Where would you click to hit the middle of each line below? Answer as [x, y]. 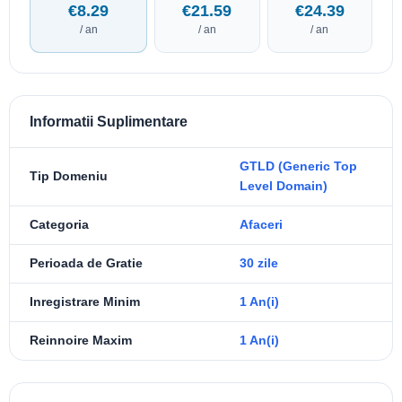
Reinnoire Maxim [81, 340]
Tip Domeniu [69, 176]
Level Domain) [284, 186]
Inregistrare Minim [85, 301]
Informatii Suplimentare [109, 121]
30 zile [259, 263]
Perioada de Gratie [86, 263]
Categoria [59, 224]
